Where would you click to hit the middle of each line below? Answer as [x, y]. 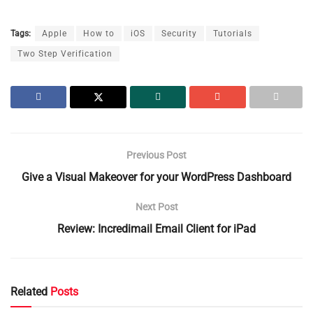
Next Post [156, 207]
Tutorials [233, 34]
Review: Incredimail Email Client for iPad [156, 229]
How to [99, 34]
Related [29, 292]
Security [179, 34]
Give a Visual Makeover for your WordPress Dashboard [156, 177]
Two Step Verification [65, 54]
